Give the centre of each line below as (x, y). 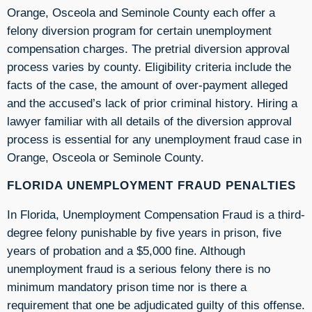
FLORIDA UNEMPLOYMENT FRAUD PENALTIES (151, 186)
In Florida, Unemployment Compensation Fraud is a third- (156, 214)
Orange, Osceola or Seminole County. (106, 157)
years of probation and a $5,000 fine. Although (126, 250)
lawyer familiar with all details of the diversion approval (149, 121)
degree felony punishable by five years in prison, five (144, 232)
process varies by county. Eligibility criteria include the (149, 67)
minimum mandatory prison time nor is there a (127, 287)
